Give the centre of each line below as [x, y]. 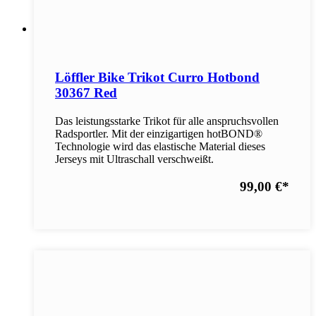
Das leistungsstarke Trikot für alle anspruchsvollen [167, 121]
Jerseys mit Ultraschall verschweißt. [134, 159]
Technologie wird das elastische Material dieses [160, 146]
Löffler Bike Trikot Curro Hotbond [157, 78]
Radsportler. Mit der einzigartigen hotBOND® [159, 133]
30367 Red [86, 93]
